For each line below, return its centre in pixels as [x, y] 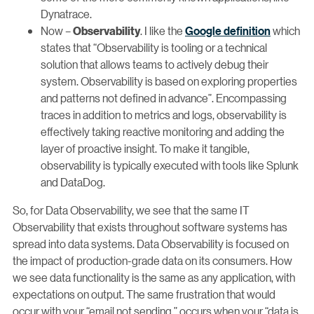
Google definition [228, 30]
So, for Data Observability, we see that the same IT [131, 210]
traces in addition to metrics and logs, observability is [164, 114]
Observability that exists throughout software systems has [150, 226]
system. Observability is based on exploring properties [169, 81]
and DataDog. [73, 182]
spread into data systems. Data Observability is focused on [151, 243]
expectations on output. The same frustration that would [144, 294]
